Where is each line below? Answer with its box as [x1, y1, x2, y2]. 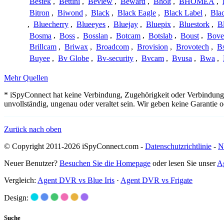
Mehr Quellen [4, 73, 48, 82]
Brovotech [176, 42, 209, 51]
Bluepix [146, 19, 171, 28]
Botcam [116, 31, 140, 40]
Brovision [137, 42, 168, 51]
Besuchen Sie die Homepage [59, 159, 150, 168]
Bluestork [179, 19, 209, 28]
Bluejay [113, 19, 138, 28]
